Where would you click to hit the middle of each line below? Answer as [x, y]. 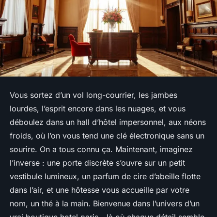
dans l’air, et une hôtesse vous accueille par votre [100, 190]
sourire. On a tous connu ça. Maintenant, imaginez [101, 149]
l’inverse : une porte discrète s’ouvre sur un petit [97, 163]
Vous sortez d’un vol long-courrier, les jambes [93, 95]
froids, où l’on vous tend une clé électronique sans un [107, 136]
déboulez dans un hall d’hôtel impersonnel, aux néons [108, 122]
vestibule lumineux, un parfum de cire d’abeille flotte [105, 177]
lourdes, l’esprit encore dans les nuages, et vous [98, 109]
